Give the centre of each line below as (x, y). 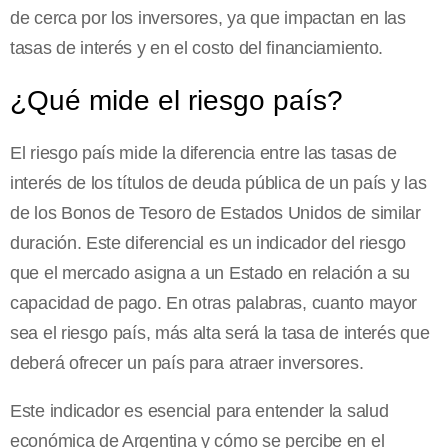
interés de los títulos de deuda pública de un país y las (218, 183)
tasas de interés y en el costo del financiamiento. (197, 48)
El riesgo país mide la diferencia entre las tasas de (203, 153)
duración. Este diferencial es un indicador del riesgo (208, 243)
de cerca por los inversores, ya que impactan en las (208, 18)
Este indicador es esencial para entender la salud (199, 411)
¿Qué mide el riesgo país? (176, 101)
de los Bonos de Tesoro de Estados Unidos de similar (215, 213)
